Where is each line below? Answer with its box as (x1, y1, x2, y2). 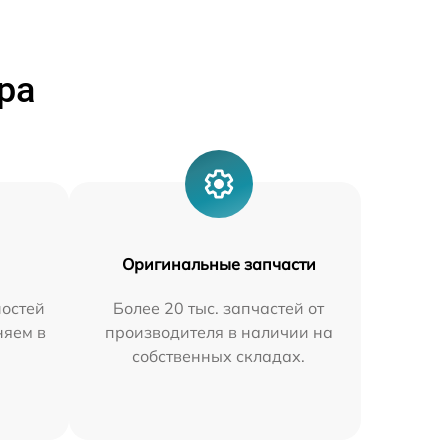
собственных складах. (132, 346, 306, 366)
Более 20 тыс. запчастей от (113, 298, 325, 318)
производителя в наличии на (104, 322, 333, 342)
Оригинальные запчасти (121, 254, 316, 274)
